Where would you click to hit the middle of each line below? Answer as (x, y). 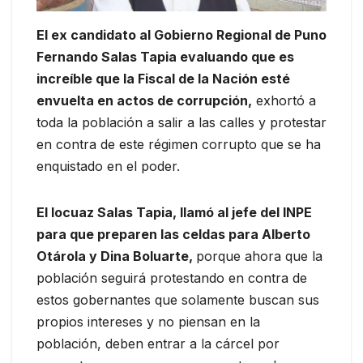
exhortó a (284, 101)
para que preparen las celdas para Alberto (173, 235)
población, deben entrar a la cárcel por (158, 344)
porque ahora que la (259, 256)
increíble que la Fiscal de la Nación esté (163, 79)
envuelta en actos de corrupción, (144, 101)
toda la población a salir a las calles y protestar (181, 123)
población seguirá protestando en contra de (172, 278)
